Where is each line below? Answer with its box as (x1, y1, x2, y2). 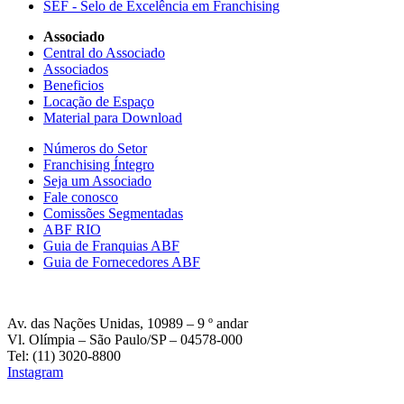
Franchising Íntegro (43, 156, 154, 172)
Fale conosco (43, 188, 118, 205)
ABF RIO (43, 221, 101, 237)
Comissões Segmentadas (43, 205, 183, 221)
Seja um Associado (43, 172, 151, 188)
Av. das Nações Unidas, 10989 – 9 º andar (7, 315, 248, 331)
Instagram (7, 363, 63, 380)
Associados (43, 60, 108, 77)
